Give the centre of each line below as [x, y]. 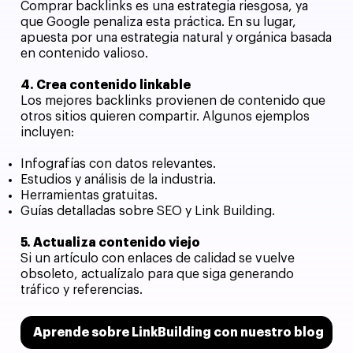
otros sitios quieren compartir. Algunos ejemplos [165, 117]
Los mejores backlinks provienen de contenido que [173, 101]
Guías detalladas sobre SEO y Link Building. [147, 212]
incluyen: [47, 133]
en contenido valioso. [84, 54]
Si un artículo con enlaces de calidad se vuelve [157, 259]
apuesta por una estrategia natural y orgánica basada [176, 38]
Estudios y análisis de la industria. [118, 180]
